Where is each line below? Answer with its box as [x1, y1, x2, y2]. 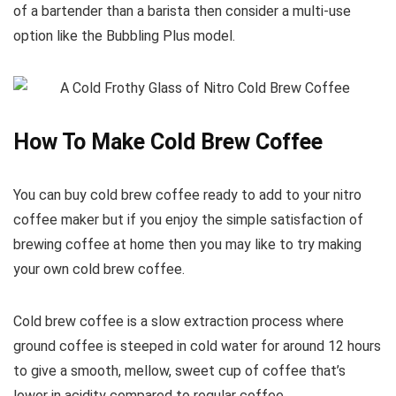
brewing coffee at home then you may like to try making [13, 236, 362, 254]
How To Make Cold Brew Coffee [13, 129, 323, 156]
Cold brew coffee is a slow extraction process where [13, 313, 344, 331]
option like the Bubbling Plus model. [13, 27, 235, 45]
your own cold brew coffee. [13, 261, 185, 278]
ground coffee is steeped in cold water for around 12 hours [13, 338, 381, 355]
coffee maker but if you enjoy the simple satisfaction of [13, 211, 363, 229]
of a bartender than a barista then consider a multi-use [13, 3, 351, 20]
